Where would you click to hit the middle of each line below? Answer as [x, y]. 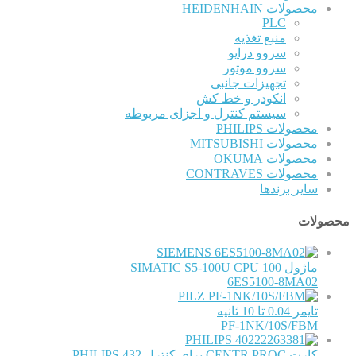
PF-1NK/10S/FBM [269, 325]
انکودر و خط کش [241, 99]
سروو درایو [257, 53]
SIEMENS [184, 252]
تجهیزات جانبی [248, 83]
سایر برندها [289, 189]
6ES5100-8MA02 [273, 282]
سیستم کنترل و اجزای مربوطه [205, 114]
